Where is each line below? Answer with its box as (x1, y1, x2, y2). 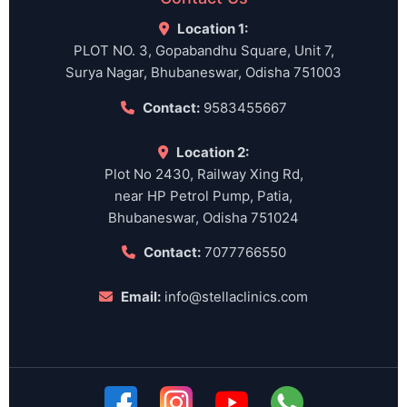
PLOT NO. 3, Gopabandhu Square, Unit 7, (73, 42, 334, 60)
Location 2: (174, 143, 249, 161)
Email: (118, 288, 161, 306)
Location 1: (174, 20, 248, 38)
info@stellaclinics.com (164, 288, 308, 306)
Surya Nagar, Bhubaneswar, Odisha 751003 (65, 64, 342, 82)
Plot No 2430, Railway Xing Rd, (104, 164, 303, 183)
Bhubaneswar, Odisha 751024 (108, 208, 299, 226)
